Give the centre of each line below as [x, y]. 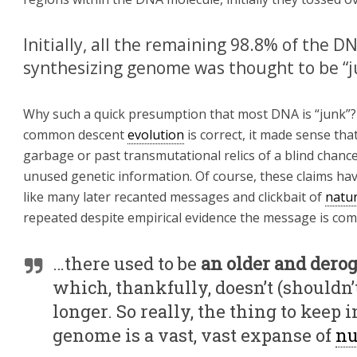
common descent [75, 135]
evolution [156, 135]
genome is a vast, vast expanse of [194, 335]
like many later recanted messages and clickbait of [174, 197]
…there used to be [127, 263]
